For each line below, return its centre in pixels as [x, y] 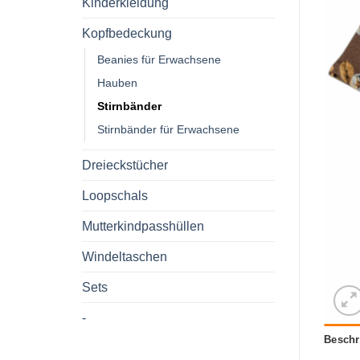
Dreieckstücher [125, 165]
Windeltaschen [125, 256]
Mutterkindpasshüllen [143, 226]
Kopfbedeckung [127, 33]
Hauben [117, 82]
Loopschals [115, 195]
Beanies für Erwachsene [159, 59]
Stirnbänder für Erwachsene [168, 129]
